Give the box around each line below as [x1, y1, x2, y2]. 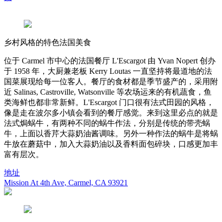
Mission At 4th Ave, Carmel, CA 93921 [4, 178, 128, 187]
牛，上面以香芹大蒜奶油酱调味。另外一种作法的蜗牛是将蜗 [4, 129, 218, 138]
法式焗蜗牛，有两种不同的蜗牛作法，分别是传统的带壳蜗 [4, 118, 210, 127]
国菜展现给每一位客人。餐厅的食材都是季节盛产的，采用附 [4, 77, 218, 86]
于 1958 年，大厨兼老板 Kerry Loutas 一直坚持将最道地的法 [4, 66, 212, 75]
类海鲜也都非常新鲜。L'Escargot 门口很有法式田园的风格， [4, 98, 214, 107]
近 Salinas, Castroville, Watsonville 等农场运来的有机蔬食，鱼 [4, 87, 212, 96]
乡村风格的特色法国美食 [4, 38, 91, 47]
